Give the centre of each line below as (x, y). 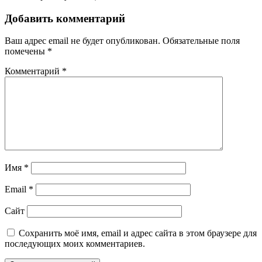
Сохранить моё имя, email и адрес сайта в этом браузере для (138, 233)
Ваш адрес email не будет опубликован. (82, 41)
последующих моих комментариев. (75, 244)
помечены (26, 51)
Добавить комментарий (65, 18)
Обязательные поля (201, 41)
